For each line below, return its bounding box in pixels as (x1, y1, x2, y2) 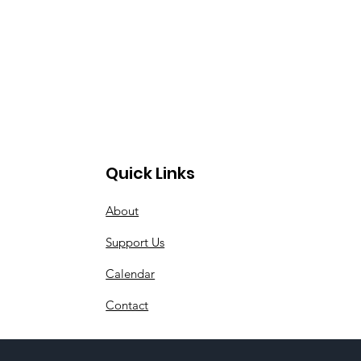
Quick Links (106, 162, 196, 185)
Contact (106, 297, 149, 313)
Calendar (106, 266, 156, 281)
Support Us (106, 234, 165, 250)
